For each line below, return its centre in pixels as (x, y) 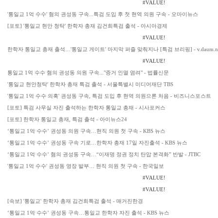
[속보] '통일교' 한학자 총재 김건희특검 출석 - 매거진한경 (75, 201)
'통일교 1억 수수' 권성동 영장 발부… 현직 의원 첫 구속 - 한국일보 (86, 166)
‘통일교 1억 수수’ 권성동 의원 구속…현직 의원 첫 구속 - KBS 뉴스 (86, 131)
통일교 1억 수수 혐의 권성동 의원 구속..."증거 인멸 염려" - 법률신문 (88, 73)
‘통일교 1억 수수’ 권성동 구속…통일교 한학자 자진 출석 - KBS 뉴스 (88, 213)
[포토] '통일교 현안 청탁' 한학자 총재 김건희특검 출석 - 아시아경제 (87, 26)
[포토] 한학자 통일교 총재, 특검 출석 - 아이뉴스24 (67, 119)
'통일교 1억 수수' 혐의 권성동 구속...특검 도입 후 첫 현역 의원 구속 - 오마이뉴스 (103, 14)
